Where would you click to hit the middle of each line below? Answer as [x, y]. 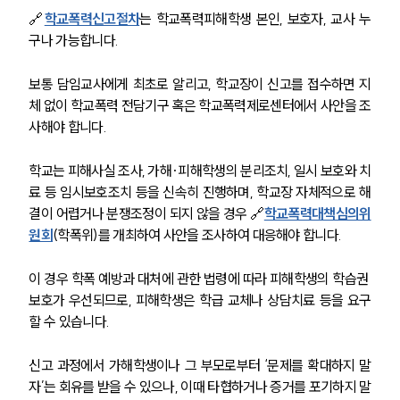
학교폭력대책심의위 [317, 214]
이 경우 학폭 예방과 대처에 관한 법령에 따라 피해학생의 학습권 [200, 279]
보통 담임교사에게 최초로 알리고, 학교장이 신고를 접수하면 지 [200, 84]
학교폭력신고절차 [92, 19]
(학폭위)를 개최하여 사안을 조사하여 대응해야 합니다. [197, 235]
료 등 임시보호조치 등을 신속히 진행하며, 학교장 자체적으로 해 [200, 192]
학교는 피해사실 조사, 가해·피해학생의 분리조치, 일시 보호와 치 [200, 171]
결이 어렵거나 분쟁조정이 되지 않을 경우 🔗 [146, 214]
